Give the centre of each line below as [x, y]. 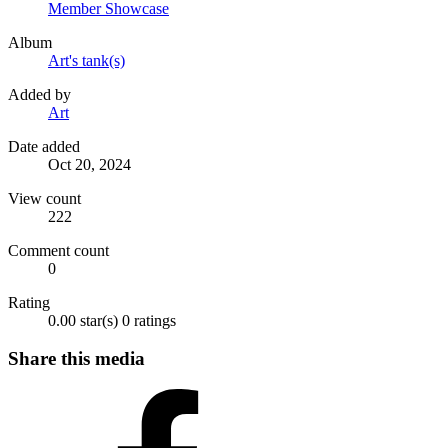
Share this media [76, 359]
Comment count [58, 250]
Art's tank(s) [86, 60]
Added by [39, 94]
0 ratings [149, 320]
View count [44, 198]
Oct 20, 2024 [89, 164]
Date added [44, 146]
